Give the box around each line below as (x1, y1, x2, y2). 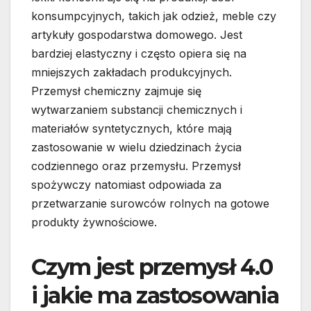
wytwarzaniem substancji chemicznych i (31, 103, 242, 117)
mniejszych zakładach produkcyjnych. (31, 65, 232, 80)
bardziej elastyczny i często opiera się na (31, 47, 246, 61)
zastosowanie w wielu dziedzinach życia (31, 140, 242, 155)
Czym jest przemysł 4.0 (31, 253, 273, 281)
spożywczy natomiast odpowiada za (31, 178, 221, 192)
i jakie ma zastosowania (31, 282, 279, 310)
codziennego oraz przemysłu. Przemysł (31, 159, 241, 174)
